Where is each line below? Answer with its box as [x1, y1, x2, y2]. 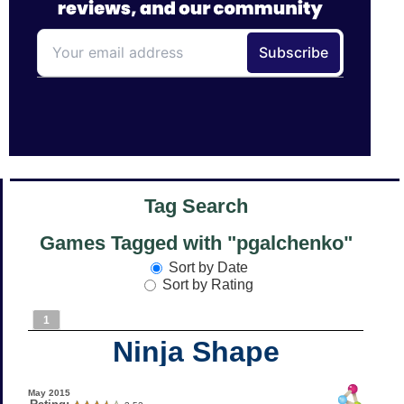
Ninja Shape [112, 335, 280, 368]
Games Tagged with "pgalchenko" [39, 232, 353, 255]
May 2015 [27, 387, 70, 398]
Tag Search [143, 195, 248, 218]
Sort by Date [168, 259, 248, 275]
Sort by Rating [162, 276, 253, 292]
